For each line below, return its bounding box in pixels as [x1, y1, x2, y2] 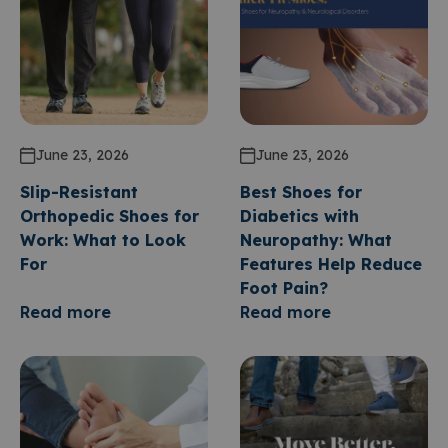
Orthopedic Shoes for [20, 206, 199, 226]
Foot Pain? [240, 278, 328, 298]
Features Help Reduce [240, 254, 422, 274]
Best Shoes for [240, 182, 362, 202]
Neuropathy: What [240, 230, 392, 250]
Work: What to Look [20, 230, 186, 250]
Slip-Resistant [20, 182, 138, 202]
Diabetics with [240, 206, 359, 226]
